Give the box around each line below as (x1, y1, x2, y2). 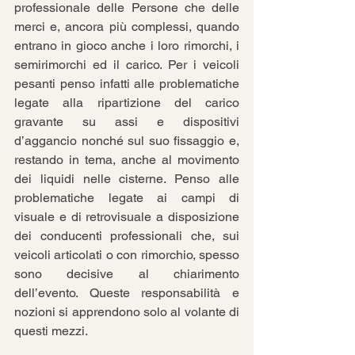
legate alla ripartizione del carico (14, 95, 239, 110)
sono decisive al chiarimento (14, 266, 239, 281)
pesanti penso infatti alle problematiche (14, 76, 239, 91)
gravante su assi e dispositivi (14, 114, 239, 129)
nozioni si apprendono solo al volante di (14, 304, 239, 319)
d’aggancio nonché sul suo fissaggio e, (14, 133, 239, 148)
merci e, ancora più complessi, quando (14, 19, 239, 34)
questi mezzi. (14, 323, 88, 338)
